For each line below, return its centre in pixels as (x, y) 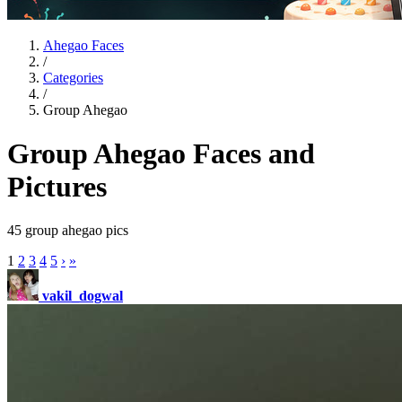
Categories (73, 77)
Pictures (57, 186)
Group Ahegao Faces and (161, 153)
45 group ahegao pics (68, 231)
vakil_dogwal (83, 296)
